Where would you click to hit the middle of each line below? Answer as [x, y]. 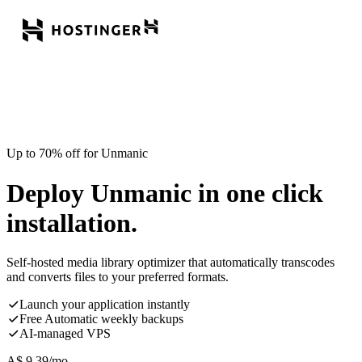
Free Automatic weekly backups [101, 319]
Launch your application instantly [105, 305]
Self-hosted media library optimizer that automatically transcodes [170, 263]
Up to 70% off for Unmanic [77, 154]
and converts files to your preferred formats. [118, 277]
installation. [72, 223]
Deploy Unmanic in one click [165, 193]
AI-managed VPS [65, 334]
